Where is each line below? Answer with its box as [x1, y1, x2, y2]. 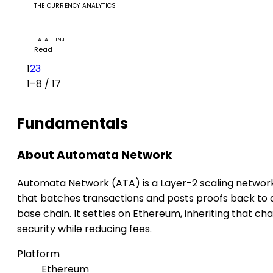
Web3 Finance [34, 21, 96, 33]
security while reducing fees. [17, 222, 152, 236]
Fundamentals [17, 113, 128, 134]
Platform [17, 247, 60, 261]
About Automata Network [17, 147, 172, 164]
